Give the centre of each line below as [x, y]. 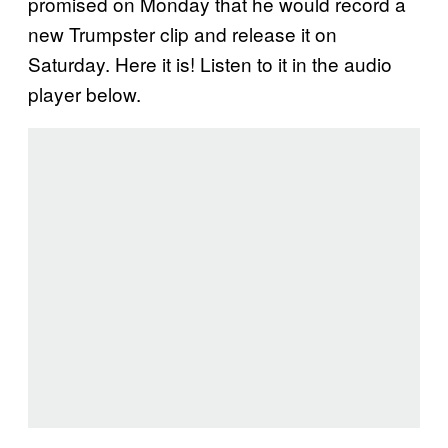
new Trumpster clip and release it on [182, 33]
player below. [84, 93]
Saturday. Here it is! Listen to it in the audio [210, 63]
